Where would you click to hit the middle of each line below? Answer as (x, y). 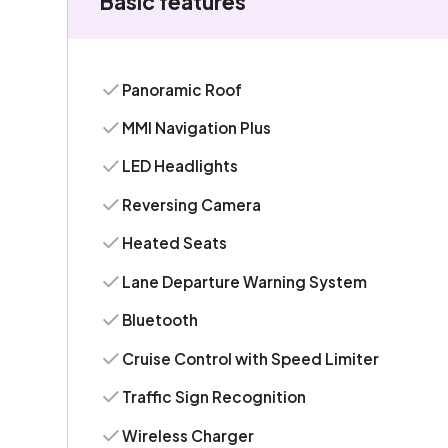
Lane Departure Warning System (245, 281)
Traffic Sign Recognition (214, 397)
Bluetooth (160, 320)
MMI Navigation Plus (197, 128)
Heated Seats (175, 243)
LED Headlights (180, 166)
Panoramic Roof (182, 89)
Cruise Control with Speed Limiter (251, 358)
